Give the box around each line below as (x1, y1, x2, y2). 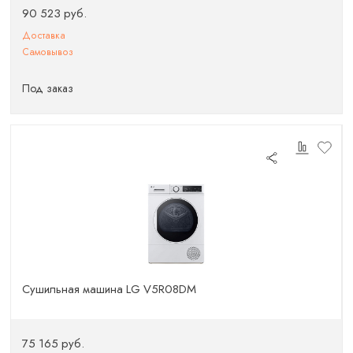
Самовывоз (22, 44, 74, 59)
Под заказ (22, 80, 74, 96)
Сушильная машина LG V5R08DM (22, 280, 197, 298)
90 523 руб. (22, 4, 87, 22)
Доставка (22, 28, 66, 43)
